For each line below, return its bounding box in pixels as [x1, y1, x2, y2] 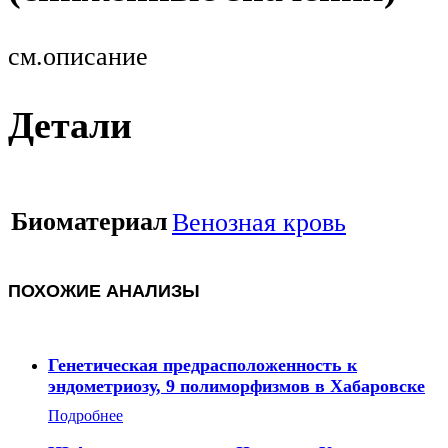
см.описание [8, 41, 148, 71]
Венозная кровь [172, 207, 346, 237]
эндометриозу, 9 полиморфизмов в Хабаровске [48, 376, 425, 397]
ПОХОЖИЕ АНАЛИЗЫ [8, 281, 200, 302]
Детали [8, 104, 132, 147]
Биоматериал [11, 207, 168, 237]
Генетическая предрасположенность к [48, 355, 357, 376]
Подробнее [48, 407, 123, 425]
